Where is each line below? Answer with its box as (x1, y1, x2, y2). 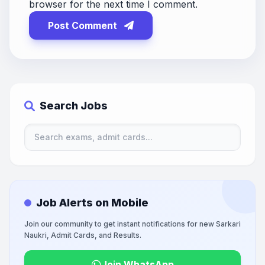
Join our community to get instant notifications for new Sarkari (24, 219, 241, 229)
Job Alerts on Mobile (36, 196, 148, 209)
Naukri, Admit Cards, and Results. (24, 231, 141, 240)
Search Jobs (40, 99, 108, 112)
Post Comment (48, 20, 119, 32)
